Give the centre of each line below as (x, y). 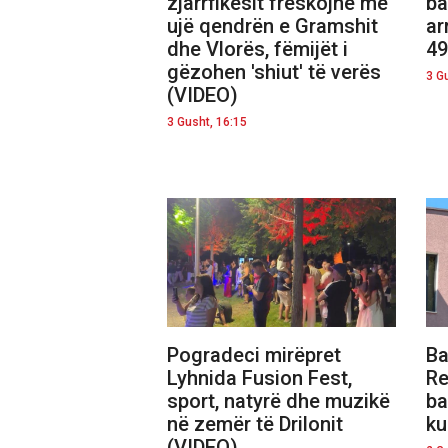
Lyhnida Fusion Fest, (259, 377)
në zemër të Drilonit (255, 423)
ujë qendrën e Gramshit (272, 25)
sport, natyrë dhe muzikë (278, 400)
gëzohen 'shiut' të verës (274, 71)
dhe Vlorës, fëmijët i (257, 48)
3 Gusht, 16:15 (207, 121)
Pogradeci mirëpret (254, 354)
